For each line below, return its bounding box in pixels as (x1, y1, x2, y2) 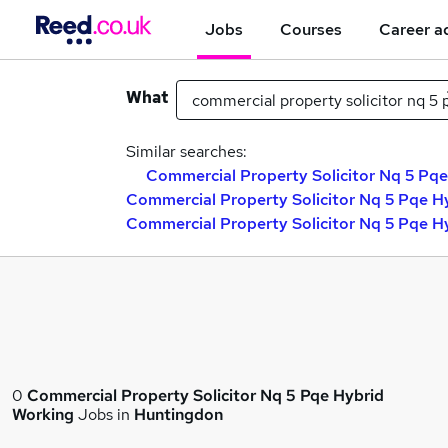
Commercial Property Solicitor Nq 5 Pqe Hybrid (27, 385, 384, 406)
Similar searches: (126, 141, 247, 162)
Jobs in (74, 404, 134, 425)
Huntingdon (134, 404, 223, 425)
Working (12, 404, 74, 425)
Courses (280, 18, 342, 40)
